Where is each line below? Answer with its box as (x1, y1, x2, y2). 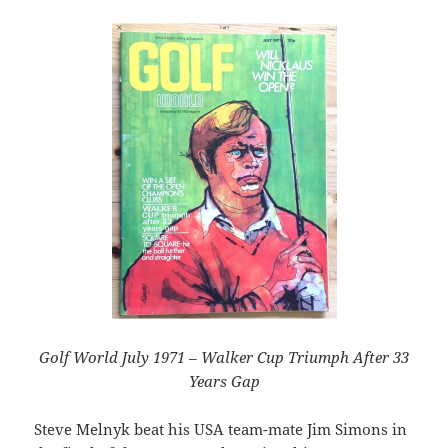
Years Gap (188, 371, 260, 392)
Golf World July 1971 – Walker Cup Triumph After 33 (39, 347, 409, 368)
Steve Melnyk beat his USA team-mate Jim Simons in (34, 419, 408, 440)
